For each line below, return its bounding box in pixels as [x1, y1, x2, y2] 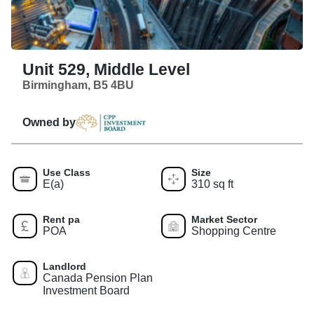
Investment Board [43, 284, 130, 296]
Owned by [22, 116, 76, 129]
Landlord [43, 260, 86, 272]
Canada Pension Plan [43, 271, 153, 284]
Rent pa [43, 213, 80, 225]
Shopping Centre [191, 224, 276, 237]
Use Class [43, 166, 90, 178]
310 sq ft [191, 177, 233, 190]
